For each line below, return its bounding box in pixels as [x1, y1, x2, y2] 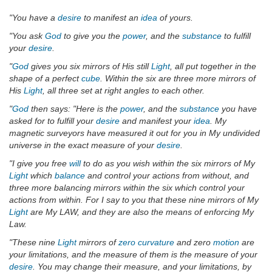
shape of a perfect [9, 73, 81, 84]
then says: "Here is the [29, 104, 120, 114]
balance [55, 171, 85, 181]
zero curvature [118, 237, 174, 248]
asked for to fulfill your [9, 116, 96, 126]
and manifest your [120, 116, 194, 126]
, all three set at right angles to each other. [42, 86, 205, 96]
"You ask [9, 31, 45, 41]
